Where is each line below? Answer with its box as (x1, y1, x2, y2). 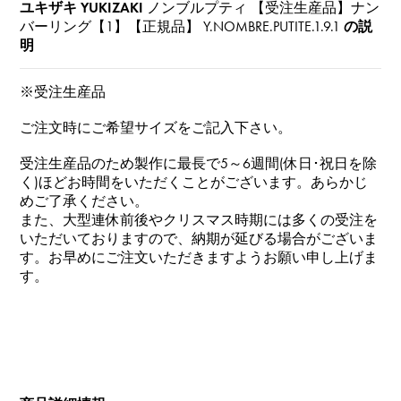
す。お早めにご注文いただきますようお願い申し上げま (20, 248, 379, 266)
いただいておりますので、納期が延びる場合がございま (20, 229, 379, 247)
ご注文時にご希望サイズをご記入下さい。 (20, 118, 293, 136)
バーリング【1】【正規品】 (20, 17, 200, 35)
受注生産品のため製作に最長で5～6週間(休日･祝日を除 (20, 154, 378, 172)
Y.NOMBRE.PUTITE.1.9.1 (200, 17, 341, 35)
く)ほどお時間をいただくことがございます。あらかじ (20, 173, 369, 191)
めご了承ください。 (20, 192, 149, 209)
